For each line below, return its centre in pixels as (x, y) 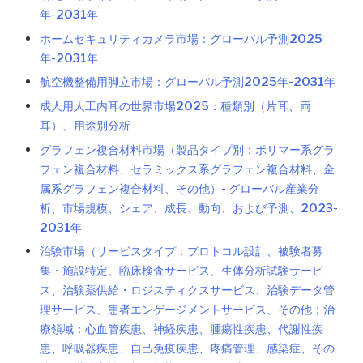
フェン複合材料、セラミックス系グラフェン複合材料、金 (188, 169)
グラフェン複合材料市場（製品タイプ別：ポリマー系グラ (188, 149)
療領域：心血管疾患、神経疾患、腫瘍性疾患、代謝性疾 (182, 329)
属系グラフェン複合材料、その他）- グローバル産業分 (180, 188)
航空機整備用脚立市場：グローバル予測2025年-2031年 (188, 82)
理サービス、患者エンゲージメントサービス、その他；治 (188, 310)
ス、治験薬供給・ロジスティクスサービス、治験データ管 (188, 290)
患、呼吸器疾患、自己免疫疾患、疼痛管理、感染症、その (188, 349)
